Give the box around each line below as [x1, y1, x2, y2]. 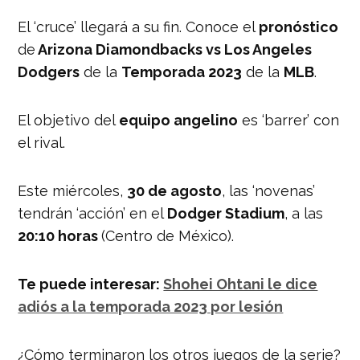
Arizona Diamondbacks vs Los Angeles [35, 40, 313, 58]
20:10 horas [18, 227, 102, 244]
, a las [284, 204, 324, 222]
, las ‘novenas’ [222, 182, 316, 199]
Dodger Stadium [167, 204, 285, 222]
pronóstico [259, 18, 339, 35]
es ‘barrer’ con [238, 111, 340, 129]
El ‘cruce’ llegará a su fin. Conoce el [18, 18, 260, 35]
